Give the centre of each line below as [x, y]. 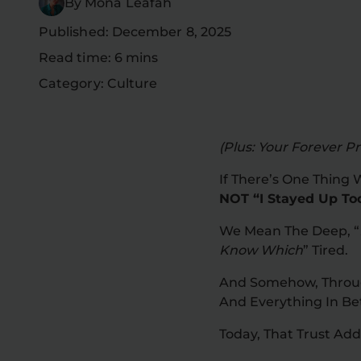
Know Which [261, 250]
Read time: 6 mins [99, 58]
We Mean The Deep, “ [289, 230]
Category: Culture [98, 84]
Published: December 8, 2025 [135, 32]
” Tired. [326, 250]
